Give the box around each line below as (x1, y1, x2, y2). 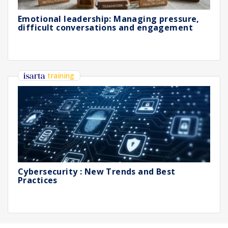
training (47, 71, 75, 80)
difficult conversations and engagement (18, 22, 193, 33)
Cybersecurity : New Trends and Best (18, 166, 176, 177)
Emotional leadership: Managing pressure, (18, 13, 199, 24)
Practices (18, 175, 58, 186)
